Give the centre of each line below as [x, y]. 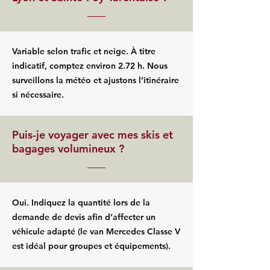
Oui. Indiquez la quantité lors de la [81, 202]
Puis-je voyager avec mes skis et [93, 135]
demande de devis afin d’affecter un [84, 217]
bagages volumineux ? [68, 149]
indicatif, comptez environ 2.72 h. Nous [90, 66]
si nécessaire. [38, 95]
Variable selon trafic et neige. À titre [84, 51]
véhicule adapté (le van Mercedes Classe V [96, 231]
